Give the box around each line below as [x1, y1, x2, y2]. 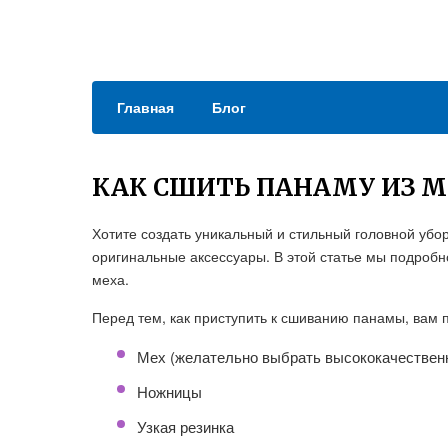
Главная [117, 97, 174, 117]
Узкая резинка [137, 416, 234, 437]
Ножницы [137, 381, 202, 402]
